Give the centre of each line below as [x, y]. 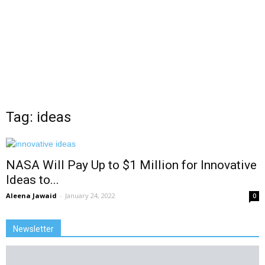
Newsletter [33, 229]
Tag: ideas [38, 117]
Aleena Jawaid [31, 195]
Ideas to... [33, 180]
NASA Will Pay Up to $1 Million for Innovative [131, 165]
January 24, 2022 [90, 195]
